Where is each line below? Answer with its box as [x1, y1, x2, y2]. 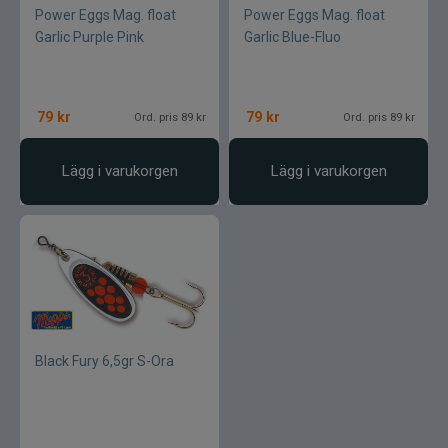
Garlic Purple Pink [35, 29, 144, 45]
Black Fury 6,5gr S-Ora [35, 353, 174, 369]
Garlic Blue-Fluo [244, 29, 341, 45]
